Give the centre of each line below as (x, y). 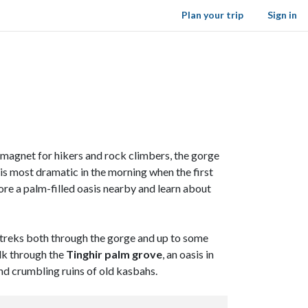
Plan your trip (212, 15)
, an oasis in (188, 254)
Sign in (282, 15)
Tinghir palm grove (114, 254)
